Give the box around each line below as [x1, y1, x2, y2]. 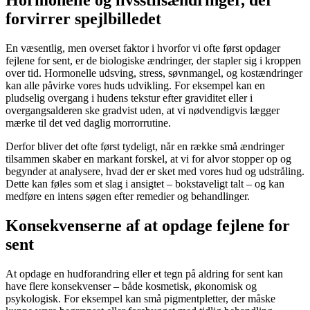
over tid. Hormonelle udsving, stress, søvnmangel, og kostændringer [6, 67, 302, 80]
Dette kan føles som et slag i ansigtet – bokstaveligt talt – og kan [6, 178, 284, 190]
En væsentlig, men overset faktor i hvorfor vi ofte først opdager [6, 42, 280, 55]
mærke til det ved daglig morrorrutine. [6, 117, 171, 129]
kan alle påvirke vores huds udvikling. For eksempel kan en [6, 80, 265, 92]
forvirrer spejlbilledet [6, 10, 161, 28]
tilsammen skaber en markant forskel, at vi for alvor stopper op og [6, 153, 291, 165]
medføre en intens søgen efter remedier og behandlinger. [6, 190, 250, 203]
